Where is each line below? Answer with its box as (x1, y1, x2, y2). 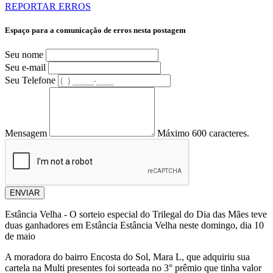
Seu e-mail (5, 62, 46, 73)
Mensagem (5, 128, 47, 139)
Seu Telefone (5, 75, 55, 86)
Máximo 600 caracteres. (157, 128, 249, 139)
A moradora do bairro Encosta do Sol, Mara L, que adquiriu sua (5, 252, 250, 263)
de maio (5, 231, 38, 242)
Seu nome (5, 49, 43, 60)
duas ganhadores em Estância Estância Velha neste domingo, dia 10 (5, 220, 264, 231)
